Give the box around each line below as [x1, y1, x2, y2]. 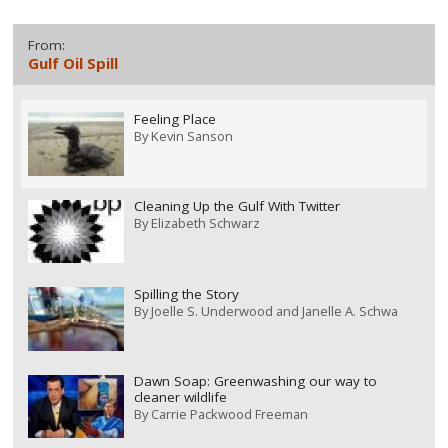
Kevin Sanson [150, 126, 233, 145]
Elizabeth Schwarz [150, 214, 260, 233]
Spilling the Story [133, 284, 239, 303]
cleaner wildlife [133, 388, 227, 407]
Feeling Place [133, 109, 216, 128]
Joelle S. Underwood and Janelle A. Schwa [150, 301, 398, 320]
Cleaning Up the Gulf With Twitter [133, 197, 340, 216]
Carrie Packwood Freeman [150, 405, 308, 424]
